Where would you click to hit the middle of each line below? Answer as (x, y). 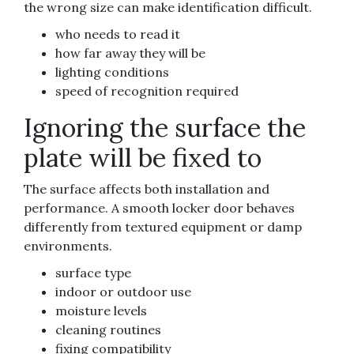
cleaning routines (108, 330)
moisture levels (101, 311)
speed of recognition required (147, 91)
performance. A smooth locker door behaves (159, 208)
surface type (93, 273)
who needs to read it (118, 34)
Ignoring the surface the (165, 128)
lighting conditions (112, 72)
